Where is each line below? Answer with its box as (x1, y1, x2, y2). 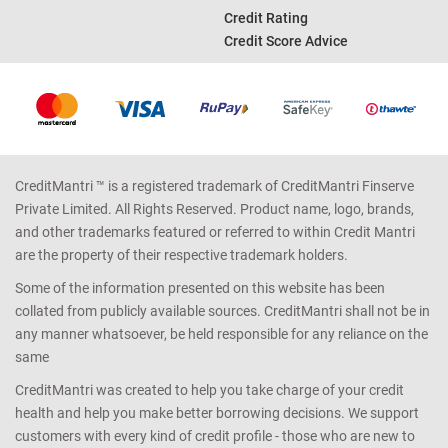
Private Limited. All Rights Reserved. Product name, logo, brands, (15, 201, 414, 218)
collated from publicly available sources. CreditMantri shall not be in (15, 303, 430, 320)
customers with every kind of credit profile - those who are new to (15, 428, 415, 445)
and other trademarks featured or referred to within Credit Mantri (15, 224, 415, 241)
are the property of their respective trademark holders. (15, 247, 348, 264)
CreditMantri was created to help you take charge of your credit (15, 382, 404, 399)
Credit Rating (224, 10, 308, 27)
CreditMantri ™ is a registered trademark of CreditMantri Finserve (15, 178, 414, 195)
